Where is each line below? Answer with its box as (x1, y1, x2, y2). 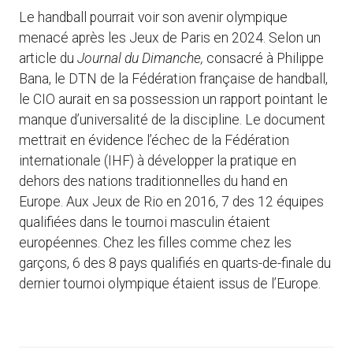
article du (19, 50, 77, 67)
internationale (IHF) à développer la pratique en (19, 153, 296, 169)
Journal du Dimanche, (77, 50, 206, 67)
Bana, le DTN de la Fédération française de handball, (19, 71, 328, 87)
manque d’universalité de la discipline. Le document (19, 112, 325, 128)
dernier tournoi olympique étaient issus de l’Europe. (19, 276, 321, 292)
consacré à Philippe (206, 50, 324, 67)
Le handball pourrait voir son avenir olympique (19, 9, 288, 26)
